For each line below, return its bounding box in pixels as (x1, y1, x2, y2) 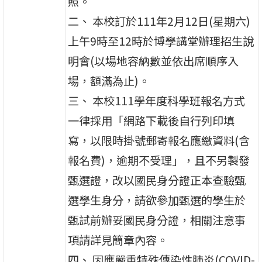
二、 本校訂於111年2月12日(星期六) (68, 12, 251, 29)
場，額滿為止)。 (68, 72, 150, 89)
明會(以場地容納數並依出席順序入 (68, 52, 239, 69)
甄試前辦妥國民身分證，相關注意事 (68, 211, 246, 228)
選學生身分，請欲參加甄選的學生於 (68, 191, 246, 208)
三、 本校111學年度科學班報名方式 (68, 92, 246, 109)
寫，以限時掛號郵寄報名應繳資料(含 (68, 132, 250, 149)
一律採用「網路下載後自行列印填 (68, 112, 235, 129)
